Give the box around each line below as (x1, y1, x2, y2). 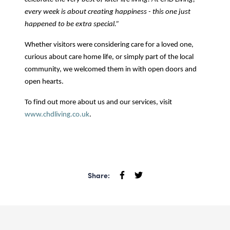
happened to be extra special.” (25, 20, 119, 28)
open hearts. (25, 78, 64, 86)
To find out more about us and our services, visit (25, 98, 172, 106)
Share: (87, 169, 110, 180)
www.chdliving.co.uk (25, 110, 89, 119)
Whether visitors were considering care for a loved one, (25, 41, 194, 49)
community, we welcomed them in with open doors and (25, 65, 197, 73)
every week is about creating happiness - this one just (25, 8, 190, 16)
